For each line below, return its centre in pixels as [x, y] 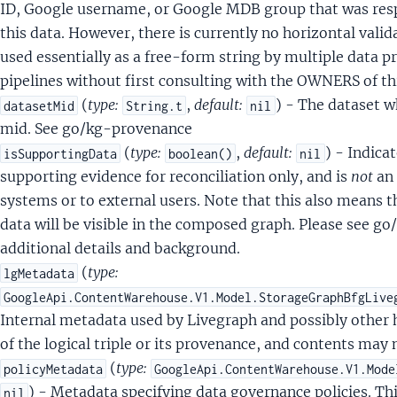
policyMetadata [53, 369]
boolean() [201, 153]
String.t [155, 105]
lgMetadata [39, 273]
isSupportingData [60, 153]
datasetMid [39, 105]
